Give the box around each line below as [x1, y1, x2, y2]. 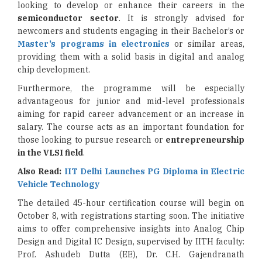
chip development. [18, 64, 90, 75]
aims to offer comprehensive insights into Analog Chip [18, 223, 244, 234]
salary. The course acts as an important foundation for [18, 122, 244, 132]
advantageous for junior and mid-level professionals [18, 96, 244, 106]
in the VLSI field [18, 147, 83, 158]
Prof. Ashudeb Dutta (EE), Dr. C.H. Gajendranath [18, 249, 244, 260]
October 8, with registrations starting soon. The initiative [18, 211, 244, 221]
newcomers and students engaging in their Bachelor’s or [18, 26, 244, 36]
